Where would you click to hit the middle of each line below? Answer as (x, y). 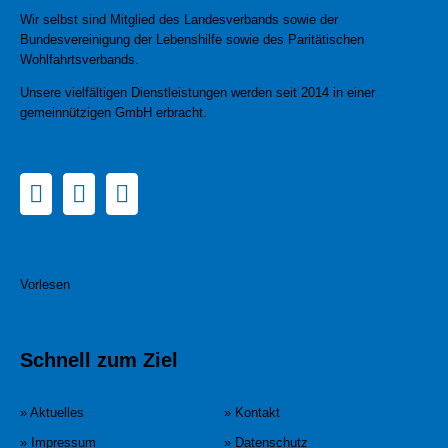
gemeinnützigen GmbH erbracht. (113, 112)
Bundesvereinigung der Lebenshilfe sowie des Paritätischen (192, 39)
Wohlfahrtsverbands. (79, 59)
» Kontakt (252, 412)
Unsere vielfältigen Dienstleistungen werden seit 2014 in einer (197, 92)
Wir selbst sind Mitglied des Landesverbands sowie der (179, 19)
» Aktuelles (52, 412)
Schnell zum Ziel (99, 359)
